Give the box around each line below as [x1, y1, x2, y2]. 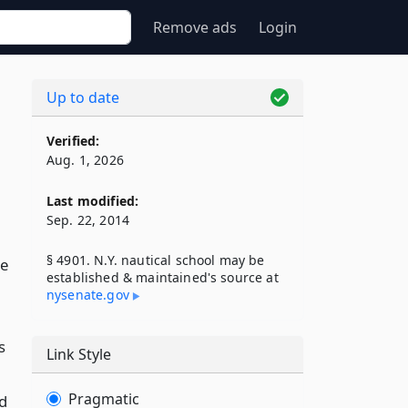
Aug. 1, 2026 [46, 151, 124, 168]
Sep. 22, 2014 [46, 211, 130, 229]
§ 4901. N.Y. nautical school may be [46, 251, 265, 269]
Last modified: [46, 192, 139, 209]
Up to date [46, 87, 119, 107]
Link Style [46, 344, 111, 364]
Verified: [46, 132, 100, 149]
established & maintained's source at [46, 269, 279, 286]
